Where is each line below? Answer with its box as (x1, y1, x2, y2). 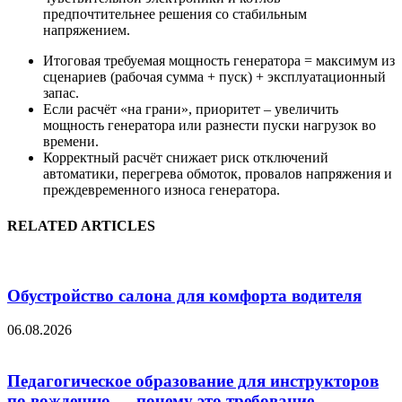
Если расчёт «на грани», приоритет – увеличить (43, 101, 338, 118)
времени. (43, 134, 99, 150)
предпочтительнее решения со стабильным (43, 6, 307, 22)
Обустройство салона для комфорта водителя (7, 285, 362, 305)
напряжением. (43, 22, 130, 39)
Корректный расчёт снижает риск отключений (43, 150, 328, 166)
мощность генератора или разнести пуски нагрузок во (43, 118, 376, 134)
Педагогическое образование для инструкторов (7, 371, 379, 390)
